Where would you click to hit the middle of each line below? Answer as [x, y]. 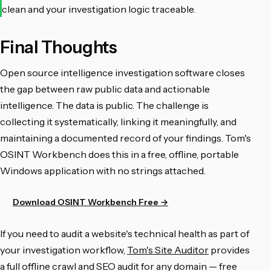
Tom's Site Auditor [168, 250]
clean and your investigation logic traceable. [99, 9]
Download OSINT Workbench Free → [90, 202]
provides [229, 250]
